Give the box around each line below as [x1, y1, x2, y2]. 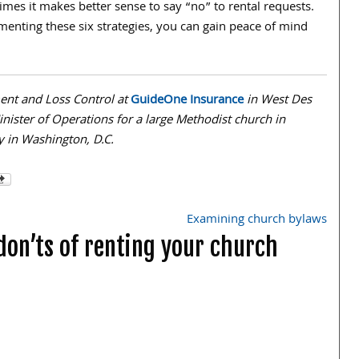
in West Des [244, 91, 312, 111]
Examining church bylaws [187, 210, 327, 231]
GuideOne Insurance [131, 91, 244, 111]
